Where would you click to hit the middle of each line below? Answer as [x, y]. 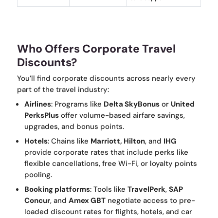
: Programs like [77, 104]
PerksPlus [42, 116]
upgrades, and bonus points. [74, 127]
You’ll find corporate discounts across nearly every [106, 79]
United [183, 104]
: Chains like [69, 141]
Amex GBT [87, 201]
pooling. [38, 175]
